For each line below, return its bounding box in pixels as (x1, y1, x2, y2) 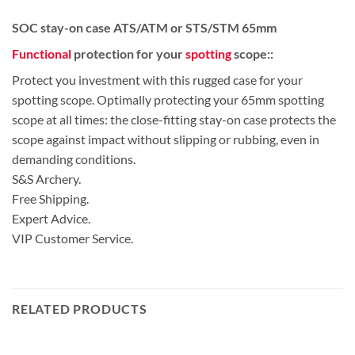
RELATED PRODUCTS (12, 301, 147, 317)
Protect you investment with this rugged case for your (12, 72, 303, 88)
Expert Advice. (12, 211, 90, 227)
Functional (12, 46, 71, 62)
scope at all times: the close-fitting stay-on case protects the (12, 112, 336, 128)
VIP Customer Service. (12, 231, 133, 246)
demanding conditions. (12, 151, 136, 167)
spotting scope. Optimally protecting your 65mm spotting (12, 92, 324, 108)
